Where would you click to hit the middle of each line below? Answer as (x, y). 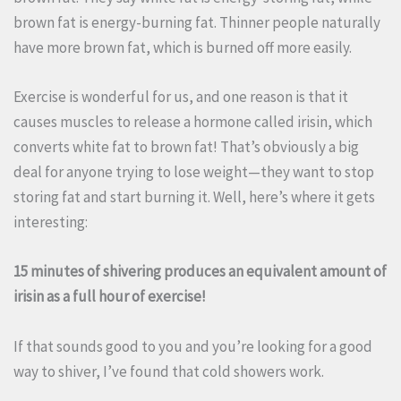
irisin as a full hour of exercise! (110, 297)
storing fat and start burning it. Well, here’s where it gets (194, 197)
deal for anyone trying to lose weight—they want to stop (194, 172)
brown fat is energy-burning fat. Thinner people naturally (197, 22)
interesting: (51, 222)
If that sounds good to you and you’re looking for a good (193, 346)
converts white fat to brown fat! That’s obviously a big (186, 147)
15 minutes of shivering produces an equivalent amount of (200, 272)
